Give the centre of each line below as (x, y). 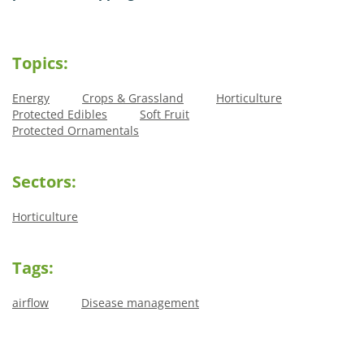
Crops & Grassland (133, 97)
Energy (31, 97)
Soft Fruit (165, 114)
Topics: (40, 63)
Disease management (140, 302)
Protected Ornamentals (76, 130)
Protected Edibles (60, 114)
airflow (30, 302)
